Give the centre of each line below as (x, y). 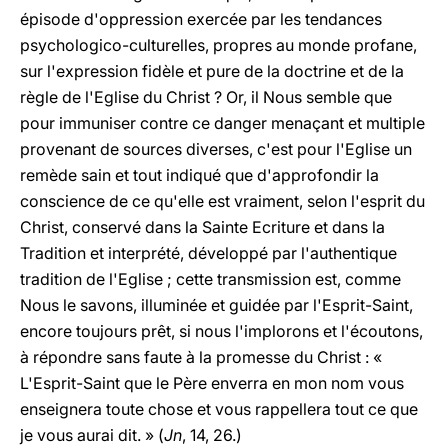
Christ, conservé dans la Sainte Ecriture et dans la (202, 227)
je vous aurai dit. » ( (92, 435)
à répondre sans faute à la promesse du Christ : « (201, 357)
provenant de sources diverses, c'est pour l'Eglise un (216, 149)
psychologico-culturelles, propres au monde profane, (218, 45)
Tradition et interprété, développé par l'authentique (208, 253)
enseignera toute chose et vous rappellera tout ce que (219, 409)
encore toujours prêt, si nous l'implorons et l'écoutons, (221, 331)
